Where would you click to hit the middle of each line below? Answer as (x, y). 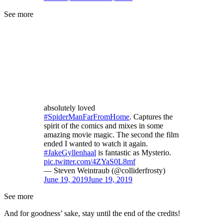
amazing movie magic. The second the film (111, 135)
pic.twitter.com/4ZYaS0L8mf (90, 162)
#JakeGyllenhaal (70, 153)
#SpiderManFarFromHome (87, 117)
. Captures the (151, 117)
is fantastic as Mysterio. (134, 153)
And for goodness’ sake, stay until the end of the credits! (92, 214)
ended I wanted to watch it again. (96, 144)
